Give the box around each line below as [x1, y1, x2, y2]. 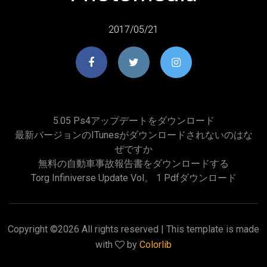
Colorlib [139, 238, 172, 250]
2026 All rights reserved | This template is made [58, 223, 259, 235]
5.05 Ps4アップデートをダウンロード [52, 114, 215, 126]
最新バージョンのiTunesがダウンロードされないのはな [14, 129, 253, 141]
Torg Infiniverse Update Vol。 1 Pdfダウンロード [30, 172, 237, 184]
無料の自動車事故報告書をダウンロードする [38, 157, 229, 169]
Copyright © [8, 223, 58, 235]
